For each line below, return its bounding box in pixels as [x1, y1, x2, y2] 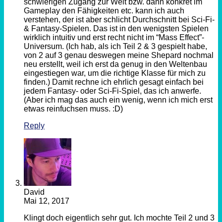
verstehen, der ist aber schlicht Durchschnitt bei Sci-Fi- [24, 15, 215, 24]
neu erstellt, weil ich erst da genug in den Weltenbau [24, 60, 207, 69]
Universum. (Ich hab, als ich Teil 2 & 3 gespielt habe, [24, 42, 207, 51]
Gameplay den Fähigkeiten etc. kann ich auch [24, 6, 184, 15]
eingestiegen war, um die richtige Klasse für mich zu [24, 69, 206, 78]
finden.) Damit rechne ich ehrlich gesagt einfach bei [24, 78, 204, 87]
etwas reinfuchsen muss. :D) [24, 105, 123, 113]
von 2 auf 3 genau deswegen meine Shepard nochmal [24, 51, 214, 60]
